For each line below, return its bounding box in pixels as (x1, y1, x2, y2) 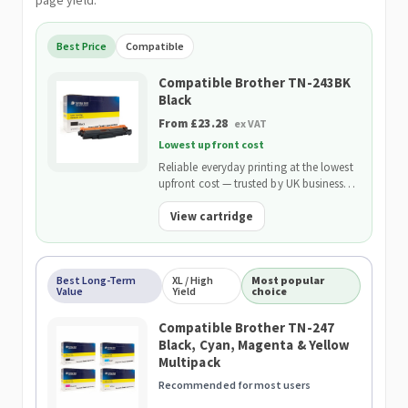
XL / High (171, 273, 213, 287)
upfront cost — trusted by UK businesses (158, 176, 354, 191)
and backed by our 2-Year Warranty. (158, 192, 335, 208)
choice (251, 284, 288, 298)
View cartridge (170, 209, 253, 224)
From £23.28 (158, 116, 230, 131)
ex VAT (233, 117, 268, 130)
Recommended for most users (158, 378, 311, 392)
